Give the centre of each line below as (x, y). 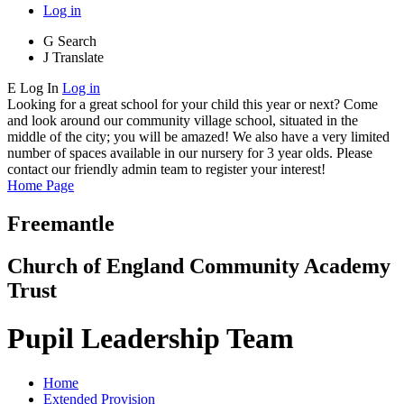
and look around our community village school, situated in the (183, 120)
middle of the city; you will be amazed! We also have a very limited (198, 136)
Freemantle (61, 223)
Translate (78, 57)
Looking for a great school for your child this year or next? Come (193, 104)
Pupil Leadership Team (151, 339)
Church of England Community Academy (199, 266)
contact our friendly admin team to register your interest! (166, 169)
